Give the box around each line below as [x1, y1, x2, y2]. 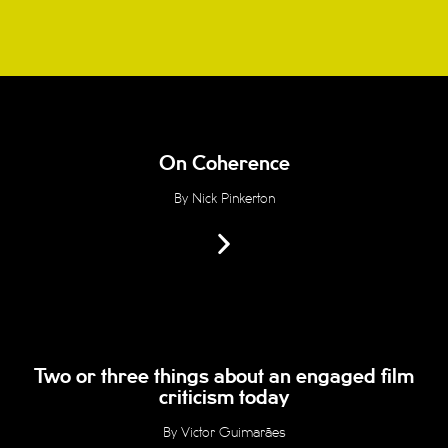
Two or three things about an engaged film [34, 368, 414, 386]
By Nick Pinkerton [173, 192, 275, 205]
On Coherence [158, 155, 290, 173]
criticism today [159, 389, 289, 407]
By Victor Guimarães [162, 426, 286, 439]
